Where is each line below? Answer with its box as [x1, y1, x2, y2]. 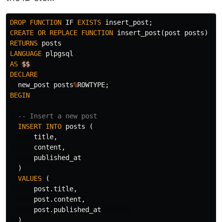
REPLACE [50, 29, 77, 37]
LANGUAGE [10, 50, 42, 58]
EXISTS [77, 18, 101, 27]
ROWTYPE [77, 81, 105, 89]
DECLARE [10, 70, 38, 79]
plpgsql [46, 50, 73, 58]
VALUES [18, 174, 42, 183]
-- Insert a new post [18, 112, 97, 120]
